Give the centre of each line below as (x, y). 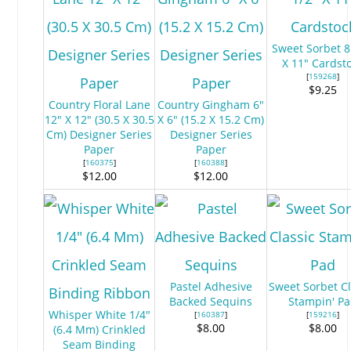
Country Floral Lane (99, 104)
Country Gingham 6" (211, 104)
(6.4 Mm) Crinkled (99, 329)
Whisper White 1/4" (99, 314)
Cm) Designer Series (100, 134)
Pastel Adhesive (211, 286)
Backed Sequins (211, 301)
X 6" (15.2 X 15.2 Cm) (211, 119)
